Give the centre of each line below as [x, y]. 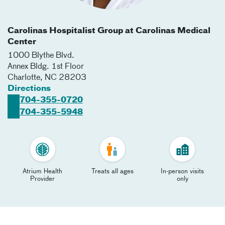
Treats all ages [112, 172]
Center [22, 42]
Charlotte [24, 78]
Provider [43, 179]
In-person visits [183, 172]
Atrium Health [43, 172]
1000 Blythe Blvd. [41, 56]
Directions [29, 89]
